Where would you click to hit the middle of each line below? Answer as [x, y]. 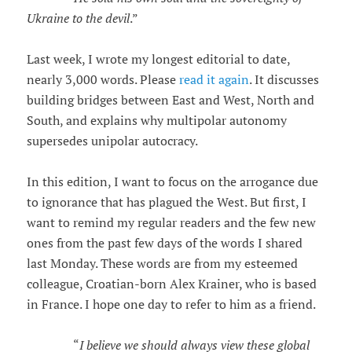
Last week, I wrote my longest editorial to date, [158, 59]
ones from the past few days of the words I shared [164, 243]
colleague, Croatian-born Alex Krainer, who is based [171, 284]
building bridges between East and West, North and [170, 100]
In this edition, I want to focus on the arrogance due [172, 182]
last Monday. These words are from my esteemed [162, 264]
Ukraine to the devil [78, 18]
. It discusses [284, 80]
